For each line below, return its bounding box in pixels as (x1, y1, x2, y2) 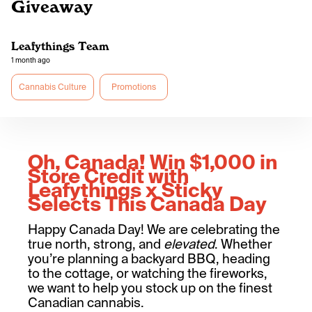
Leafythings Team (11, 40, 109, 53)
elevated (164, 236, 214, 253)
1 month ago (11, 56, 50, 65)
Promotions (111, 81, 156, 93)
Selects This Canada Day (28, 192, 267, 217)
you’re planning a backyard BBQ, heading (28, 251, 270, 267)
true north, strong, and (28, 236, 164, 253)
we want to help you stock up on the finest (28, 280, 272, 297)
